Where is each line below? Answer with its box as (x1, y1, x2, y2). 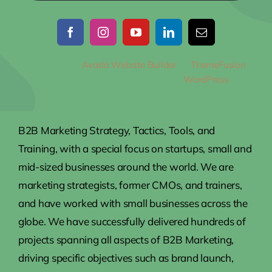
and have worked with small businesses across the (18, 196, 248, 209)
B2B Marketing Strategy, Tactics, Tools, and (18, 123, 216, 137)
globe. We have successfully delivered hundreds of (18, 214, 246, 228)
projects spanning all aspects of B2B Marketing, (18, 233, 234, 246)
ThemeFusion (191, 58, 246, 70)
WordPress (183, 73, 228, 85)
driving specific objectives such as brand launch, (18, 251, 234, 264)
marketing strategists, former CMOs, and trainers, (18, 178, 242, 191)
